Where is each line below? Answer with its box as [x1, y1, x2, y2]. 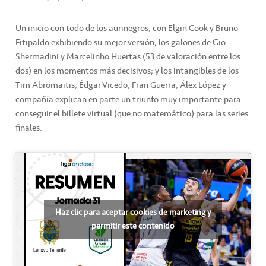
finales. [15, 121, 42, 135]
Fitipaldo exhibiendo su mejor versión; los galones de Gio [15, 35, 226, 50]
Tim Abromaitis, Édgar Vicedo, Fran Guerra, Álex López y [15, 78, 226, 93]
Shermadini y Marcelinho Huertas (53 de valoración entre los [15, 49, 240, 64]
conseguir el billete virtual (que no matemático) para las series [15, 106, 248, 121]
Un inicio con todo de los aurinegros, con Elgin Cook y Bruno [15, 21, 238, 36]
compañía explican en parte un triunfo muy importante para [15, 92, 241, 107]
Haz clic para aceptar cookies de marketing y [55, 205, 211, 218]
